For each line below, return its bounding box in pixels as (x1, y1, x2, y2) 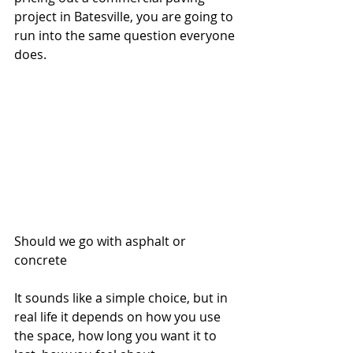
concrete (14, 251, 67, 269)
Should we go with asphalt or (14, 232, 189, 251)
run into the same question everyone (14, 27, 238, 44)
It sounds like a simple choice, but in (14, 289, 231, 307)
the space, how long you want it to (14, 327, 220, 345)
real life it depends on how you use (14, 308, 224, 326)
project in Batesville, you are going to (14, 8, 236, 25)
